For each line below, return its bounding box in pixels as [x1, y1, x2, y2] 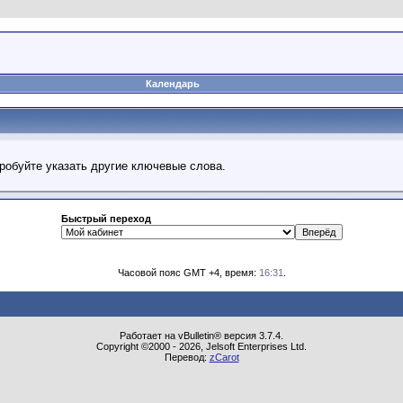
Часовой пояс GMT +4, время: [117, 267, 259, 278]
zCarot [209, 352, 239, 363]
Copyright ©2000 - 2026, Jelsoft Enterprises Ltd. [96, 341, 307, 352]
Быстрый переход [60, 213, 151, 224]
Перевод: [164, 352, 210, 363]
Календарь [146, 78, 200, 89]
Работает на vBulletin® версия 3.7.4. [120, 330, 283, 341]
